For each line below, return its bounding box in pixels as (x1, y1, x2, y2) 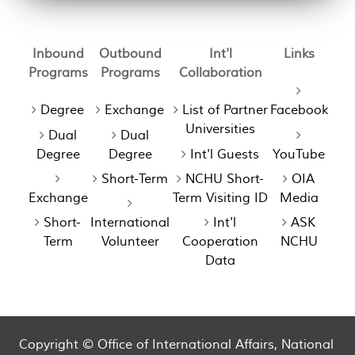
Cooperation (182, 233, 259, 250)
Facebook (269, 102, 328, 119)
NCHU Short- (185, 170, 265, 187)
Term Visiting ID (173, 189, 269, 206)
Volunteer (101, 233, 159, 250)
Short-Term (101, 170, 168, 187)
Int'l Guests (190, 146, 260, 162)
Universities (185, 121, 256, 138)
